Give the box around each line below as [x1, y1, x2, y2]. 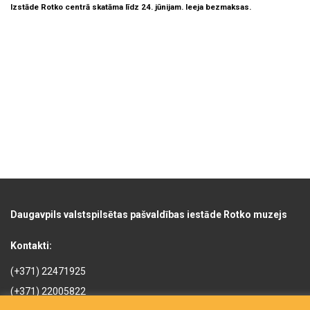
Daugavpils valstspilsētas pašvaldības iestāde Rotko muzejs [10, 209, 287, 220]
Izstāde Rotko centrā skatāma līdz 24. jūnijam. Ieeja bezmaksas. [10, 2, 251, 12]
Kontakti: [10, 240, 52, 251]
